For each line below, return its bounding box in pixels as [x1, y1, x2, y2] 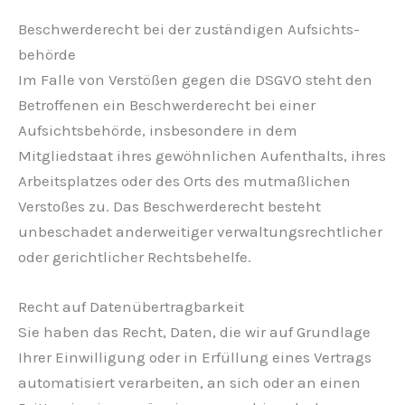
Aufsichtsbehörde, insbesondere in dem [18, 120, 297, 139]
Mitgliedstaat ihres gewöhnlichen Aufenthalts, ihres [18, 146, 386, 165]
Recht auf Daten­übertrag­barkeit [18, 297, 244, 316]
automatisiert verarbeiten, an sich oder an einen [18, 372, 361, 391]
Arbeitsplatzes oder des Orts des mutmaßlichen [18, 171, 351, 190]
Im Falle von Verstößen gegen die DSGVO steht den [18, 70, 372, 89]
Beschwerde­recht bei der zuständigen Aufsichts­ [18, 19, 360, 38]
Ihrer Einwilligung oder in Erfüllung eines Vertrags [18, 347, 372, 366]
